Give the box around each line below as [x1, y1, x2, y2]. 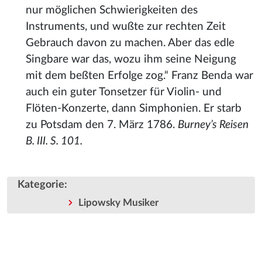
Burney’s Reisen [178, 119, 249, 131]
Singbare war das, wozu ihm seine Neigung [26, 54, 236, 65]
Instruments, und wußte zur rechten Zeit [26, 21, 226, 33]
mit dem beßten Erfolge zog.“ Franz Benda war [26, 70, 253, 82]
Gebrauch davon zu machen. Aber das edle [26, 37, 235, 49]
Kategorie [18, 179, 64, 191]
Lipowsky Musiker [78, 198, 158, 208]
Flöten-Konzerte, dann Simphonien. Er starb [26, 103, 242, 115]
